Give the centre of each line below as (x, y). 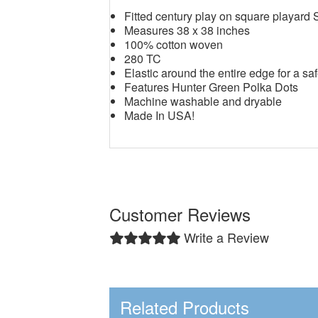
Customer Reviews (180, 214)
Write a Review (227, 237)
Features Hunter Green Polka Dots (213, 87)
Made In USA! (160, 115)
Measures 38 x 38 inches (187, 30)
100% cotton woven (174, 44)
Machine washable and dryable (203, 101)
